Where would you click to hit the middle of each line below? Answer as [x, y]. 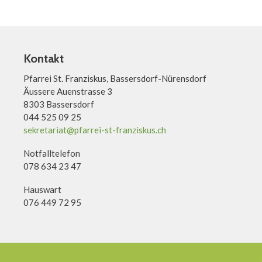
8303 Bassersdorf [59, 104]
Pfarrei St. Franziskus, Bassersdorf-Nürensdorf [115, 78]
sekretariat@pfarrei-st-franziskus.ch [95, 130]
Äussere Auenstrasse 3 [68, 91]
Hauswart [42, 189]
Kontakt [44, 58]
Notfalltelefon [52, 153]
